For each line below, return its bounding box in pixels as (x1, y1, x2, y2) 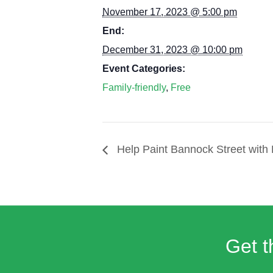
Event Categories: (102, 63, 185, 74)
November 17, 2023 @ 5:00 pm (102, 6, 237, 17)
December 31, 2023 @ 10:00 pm (102, 44, 243, 55)
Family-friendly (102, 82, 166, 93)
